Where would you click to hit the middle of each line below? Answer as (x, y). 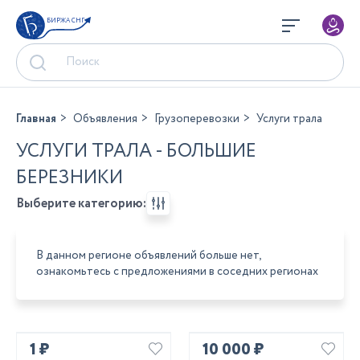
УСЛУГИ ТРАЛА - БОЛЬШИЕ (136, 151)
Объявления (105, 119)
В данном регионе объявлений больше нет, (149, 256)
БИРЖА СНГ (65, 20)
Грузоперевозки (197, 119)
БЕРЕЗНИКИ (70, 178)
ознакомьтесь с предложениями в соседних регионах (177, 272)
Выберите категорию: (81, 203)
